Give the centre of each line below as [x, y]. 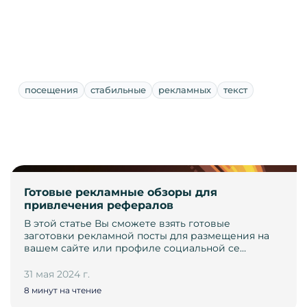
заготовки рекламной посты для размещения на [147, 236]
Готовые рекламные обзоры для [121, 193]
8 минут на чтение [63, 291]
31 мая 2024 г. [57, 274]
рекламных [185, 90]
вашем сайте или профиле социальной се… [135, 248]
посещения [51, 90]
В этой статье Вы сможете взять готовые [127, 224]
